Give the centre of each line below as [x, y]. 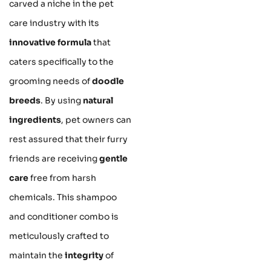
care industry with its [54, 23]
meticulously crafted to [59, 236]
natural [98, 101]
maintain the [37, 256]
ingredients [35, 120]
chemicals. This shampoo [63, 198]
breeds [25, 101]
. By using [62, 101]
